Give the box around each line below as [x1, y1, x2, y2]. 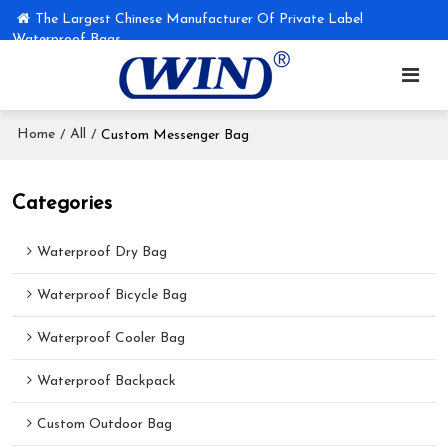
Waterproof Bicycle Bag [37, 288, 188, 304]
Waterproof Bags [12, 32, 122, 47]
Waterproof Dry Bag [37, 245, 168, 261]
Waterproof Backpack [37, 374, 177, 390]
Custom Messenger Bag [101, 127, 250, 143]
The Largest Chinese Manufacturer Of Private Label [35, 12, 364, 27]
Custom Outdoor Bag [37, 417, 173, 433]
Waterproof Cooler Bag [37, 331, 186, 347]
